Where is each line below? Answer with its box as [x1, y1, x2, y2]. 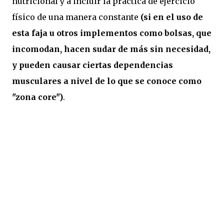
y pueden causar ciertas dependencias [12, 60, 173, 70]
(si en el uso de [140, 12, 203, 22]
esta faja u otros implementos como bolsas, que [12, 28, 211, 38]
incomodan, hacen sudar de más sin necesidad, [12, 44, 210, 54]
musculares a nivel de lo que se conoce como [12, 76, 201, 86]
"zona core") [12, 92, 63, 102]
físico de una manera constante [12, 12, 140, 22]
